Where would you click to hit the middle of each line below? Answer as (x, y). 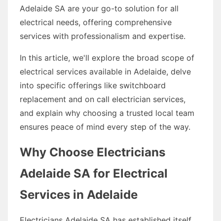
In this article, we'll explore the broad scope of (107, 57)
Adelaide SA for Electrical (94, 173)
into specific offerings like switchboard (93, 85)
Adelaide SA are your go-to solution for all (99, 8)
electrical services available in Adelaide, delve (105, 71)
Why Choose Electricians (92, 152)
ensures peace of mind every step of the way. (105, 127)
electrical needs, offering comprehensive (96, 22)
